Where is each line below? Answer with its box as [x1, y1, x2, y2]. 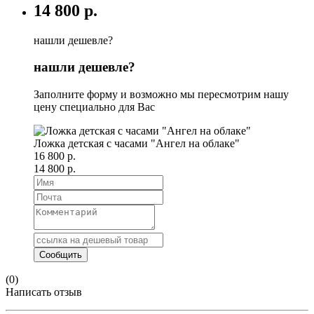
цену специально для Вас [34, 101, 155, 114]
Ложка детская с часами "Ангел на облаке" [34, 137, 240, 150]
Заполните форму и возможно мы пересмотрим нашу [34, 88, 289, 101]
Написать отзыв [6, 286, 82, 299]
